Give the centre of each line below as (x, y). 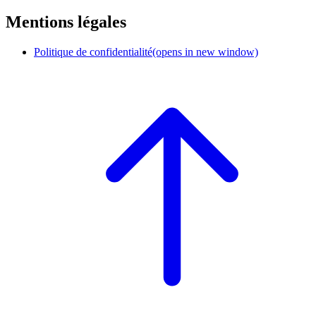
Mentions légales (66, 22)
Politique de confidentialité (93, 52)
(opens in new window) (205, 52)
